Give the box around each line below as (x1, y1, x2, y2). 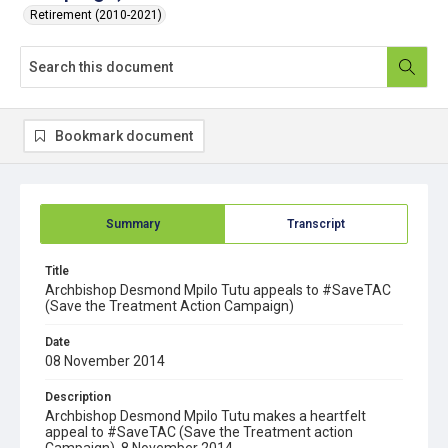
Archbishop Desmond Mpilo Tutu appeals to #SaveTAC (45, 282, 391, 298)
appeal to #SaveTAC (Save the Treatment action (45, 424, 353, 440)
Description (45, 390, 111, 404)
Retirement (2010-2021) (30, 8, 162, 22)
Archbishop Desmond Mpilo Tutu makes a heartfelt (45, 408, 366, 424)
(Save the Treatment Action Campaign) (45, 298, 294, 314)
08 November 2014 (45, 353, 165, 369)
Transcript (287, 217, 345, 231)
